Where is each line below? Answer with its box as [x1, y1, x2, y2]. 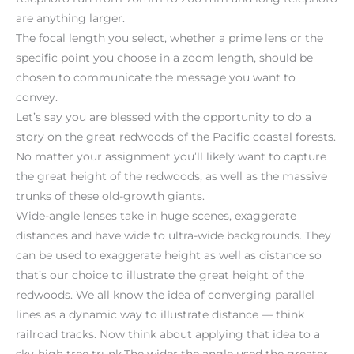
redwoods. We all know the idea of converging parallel [16, 288, 314, 301]
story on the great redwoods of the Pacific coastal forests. [16, 130, 336, 143]
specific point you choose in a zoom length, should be [16, 51, 313, 64]
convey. [16, 90, 58, 104]
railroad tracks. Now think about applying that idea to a [16, 327, 320, 341]
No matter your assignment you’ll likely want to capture [16, 149, 326, 163]
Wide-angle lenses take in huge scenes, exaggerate [16, 209, 296, 222]
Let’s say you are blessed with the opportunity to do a [16, 110, 311, 123]
